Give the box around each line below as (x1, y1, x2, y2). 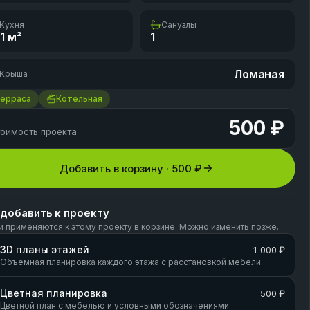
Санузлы (161, 19, 197, 30)
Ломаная (234, 67, 284, 81)
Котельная (56, 93, 103, 104)
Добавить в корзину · (60, 161, 172, 175)
